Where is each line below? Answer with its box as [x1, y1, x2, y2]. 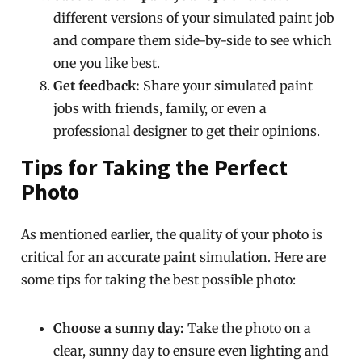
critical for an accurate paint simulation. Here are [21, 249, 326, 265]
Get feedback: [53, 78, 141, 94]
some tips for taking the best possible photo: [21, 271, 297, 288]
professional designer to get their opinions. [53, 123, 321, 139]
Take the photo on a [184, 320, 312, 336]
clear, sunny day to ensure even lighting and [53, 343, 330, 359]
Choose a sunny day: [53, 320, 185, 336]
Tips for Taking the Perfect [21, 153, 288, 182]
